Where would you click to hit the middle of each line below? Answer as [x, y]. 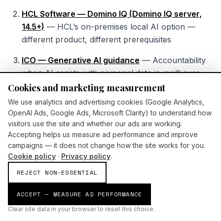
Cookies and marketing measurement [87, 88]
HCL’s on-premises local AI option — [126, 27]
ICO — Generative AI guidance [81, 60]
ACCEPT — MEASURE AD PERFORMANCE [80, 194]
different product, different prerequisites [96, 40]
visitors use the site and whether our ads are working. [95, 124]
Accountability [179, 60]
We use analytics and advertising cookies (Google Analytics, [106, 102]
